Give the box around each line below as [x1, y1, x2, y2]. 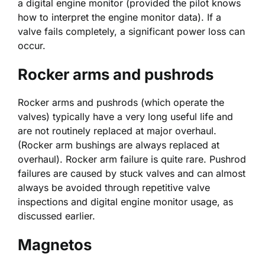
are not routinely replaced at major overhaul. [18, 125, 216, 137]
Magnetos [18, 235, 92, 254]
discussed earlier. [18, 210, 95, 222]
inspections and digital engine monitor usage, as [18, 196, 233, 208]
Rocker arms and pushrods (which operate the [18, 96, 224, 109]
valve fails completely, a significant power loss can [18, 25, 245, 38]
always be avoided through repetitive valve [18, 182, 210, 194]
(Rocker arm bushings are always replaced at [18, 139, 219, 151]
